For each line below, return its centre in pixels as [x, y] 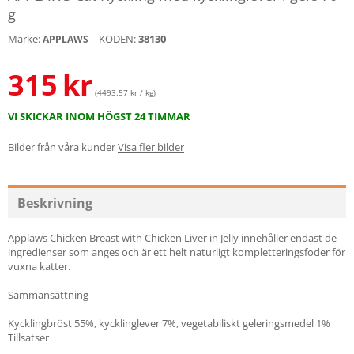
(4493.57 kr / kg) [125, 92]
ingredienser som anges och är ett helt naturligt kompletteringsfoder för [177, 252]
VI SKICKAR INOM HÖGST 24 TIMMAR [99, 116]
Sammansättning [48, 295]
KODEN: [117, 39]
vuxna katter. [39, 266]
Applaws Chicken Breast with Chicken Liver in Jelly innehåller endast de [172, 238]
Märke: [24, 39]
